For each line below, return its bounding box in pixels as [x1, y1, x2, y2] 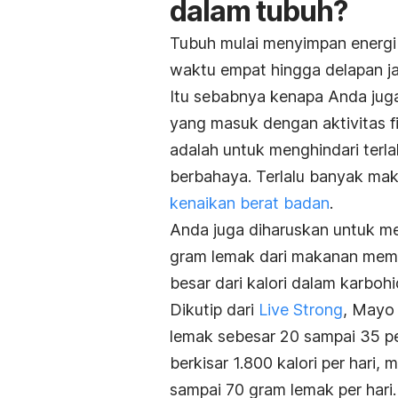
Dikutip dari [170, 299, 259, 319]
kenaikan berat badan [170, 193, 330, 212]
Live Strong [259, 299, 343, 319]
